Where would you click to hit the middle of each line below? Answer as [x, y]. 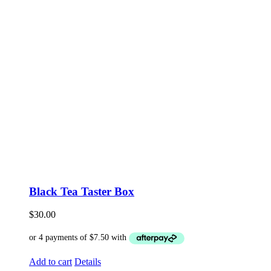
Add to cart [51, 261]
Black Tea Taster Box [82, 191]
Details [88, 261]
